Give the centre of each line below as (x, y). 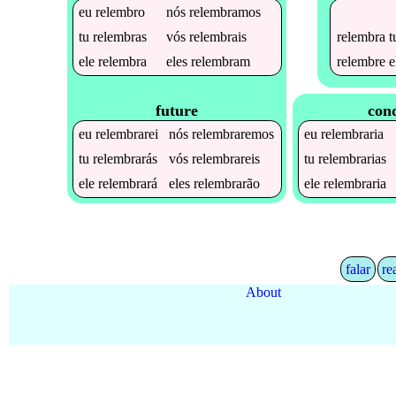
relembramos (225, 11)
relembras (120, 36)
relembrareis (226, 159)
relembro (121, 11)
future (177, 111)
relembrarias (353, 159)
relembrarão (227, 184)
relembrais (218, 36)
